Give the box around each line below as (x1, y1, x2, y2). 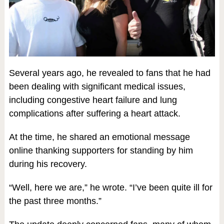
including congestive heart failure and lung (8, 94, 177, 105)
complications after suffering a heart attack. (8, 108, 180, 118)
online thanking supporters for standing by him (8, 145, 193, 155)
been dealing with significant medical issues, (8, 81, 185, 91)
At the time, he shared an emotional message (8, 131, 190, 142)
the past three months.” (8, 195, 101, 206)
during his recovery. (8, 158, 87, 169)
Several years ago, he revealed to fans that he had (8, 67, 210, 78)
